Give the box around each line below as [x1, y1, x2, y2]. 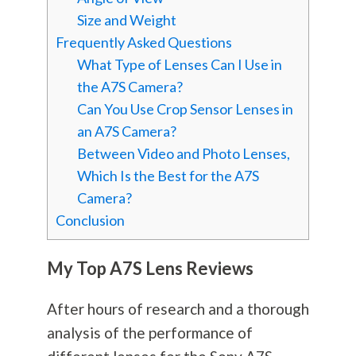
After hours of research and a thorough [46, 300, 309, 319]
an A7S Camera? [76, 122, 176, 141]
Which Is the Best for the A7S [76, 167, 259, 185]
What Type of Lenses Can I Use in [76, 56, 282, 74]
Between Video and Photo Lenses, [76, 145, 290, 163]
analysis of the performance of [46, 323, 253, 342]
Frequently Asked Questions [55, 33, 232, 52]
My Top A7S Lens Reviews [46, 257, 253, 280]
